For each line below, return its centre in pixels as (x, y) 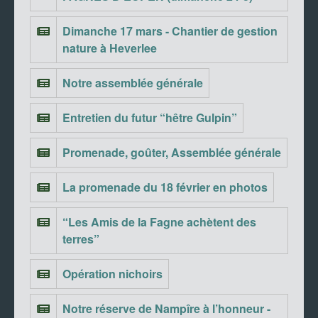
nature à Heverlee (110, 48)
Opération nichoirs (113, 274)
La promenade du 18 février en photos (165, 187)
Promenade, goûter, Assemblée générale (172, 153)
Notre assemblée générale (133, 83)
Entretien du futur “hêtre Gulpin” (150, 118)
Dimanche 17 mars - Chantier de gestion (170, 31)
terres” (81, 239)
